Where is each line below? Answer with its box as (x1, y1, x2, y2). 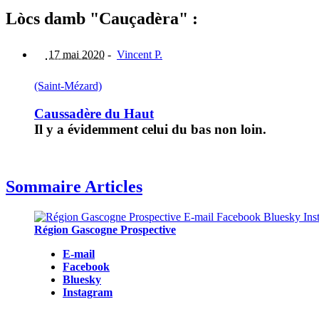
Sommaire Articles (6, 177, 142, 197)
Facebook (63, 261, 110, 273)
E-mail (63, 248, 95, 261)
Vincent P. (117, 48, 162, 61)
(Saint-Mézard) (34, 80, 102, 93)
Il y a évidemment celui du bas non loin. (34, 121, 266, 137)
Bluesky (63, 273, 101, 286)
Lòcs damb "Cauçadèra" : (6, 9, 198, 28)
